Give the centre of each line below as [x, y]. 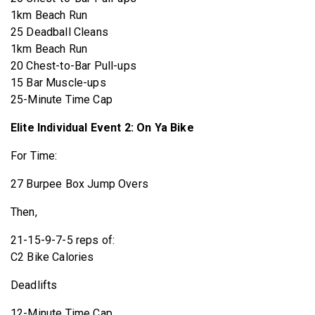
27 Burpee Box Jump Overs [79, 184]
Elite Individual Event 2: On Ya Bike [102, 127]
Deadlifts [34, 285]
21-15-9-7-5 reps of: [63, 240]
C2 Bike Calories [52, 257]
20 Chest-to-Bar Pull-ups [73, 65]
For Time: [34, 155]
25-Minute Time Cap [62, 99]
